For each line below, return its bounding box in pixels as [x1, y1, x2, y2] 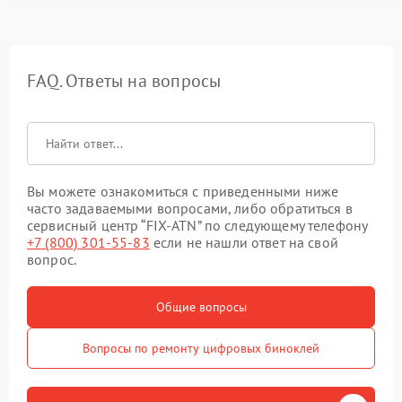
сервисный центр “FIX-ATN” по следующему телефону [27, 216, 368, 234]
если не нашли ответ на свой [149, 233, 338, 251]
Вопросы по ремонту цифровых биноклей [83, 340, 319, 356]
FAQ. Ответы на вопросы [27, 69, 222, 92]
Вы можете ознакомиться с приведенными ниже [27, 182, 339, 200]
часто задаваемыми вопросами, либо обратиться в [27, 199, 353, 217]
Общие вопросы [155, 299, 247, 315]
